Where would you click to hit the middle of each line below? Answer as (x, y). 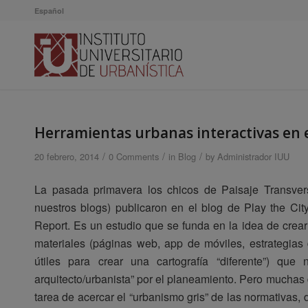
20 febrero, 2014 (67, 156)
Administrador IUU (253, 156)
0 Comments (134, 156)
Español (49, 11)
